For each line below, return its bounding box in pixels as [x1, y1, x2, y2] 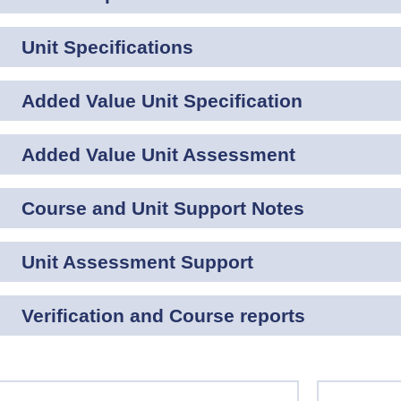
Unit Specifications [21, 37, 193, 57]
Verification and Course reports [21, 305, 305, 326]
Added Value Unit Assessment [21, 144, 295, 165]
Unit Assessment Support [21, 252, 253, 272]
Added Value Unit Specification [21, 90, 303, 111]
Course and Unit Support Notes [21, 198, 304, 218]
